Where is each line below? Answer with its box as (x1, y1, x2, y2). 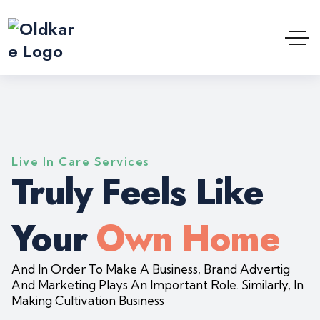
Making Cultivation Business (11, 293, 165, 308)
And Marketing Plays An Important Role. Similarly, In (11, 277, 304, 292)
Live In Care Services (11, 154, 149, 169)
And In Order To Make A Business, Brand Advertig (11, 261, 291, 276)
